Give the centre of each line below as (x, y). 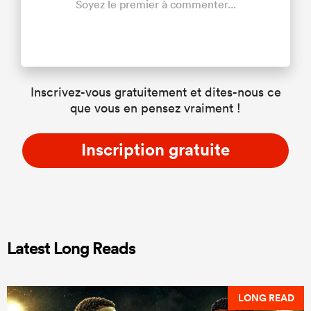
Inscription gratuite (155, 149)
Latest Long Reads (71, 247)
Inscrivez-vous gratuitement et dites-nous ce (155, 92)
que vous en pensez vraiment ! (155, 108)
